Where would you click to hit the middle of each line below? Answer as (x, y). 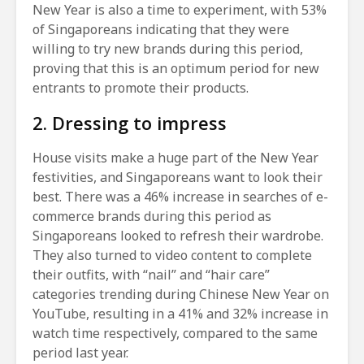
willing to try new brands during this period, (168, 49)
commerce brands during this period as (152, 217)
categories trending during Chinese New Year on (181, 295)
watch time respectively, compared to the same (175, 334)
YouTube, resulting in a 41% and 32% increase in (180, 314)
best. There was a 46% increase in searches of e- (180, 197)
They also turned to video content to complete (172, 256)
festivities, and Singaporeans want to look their (178, 178)
